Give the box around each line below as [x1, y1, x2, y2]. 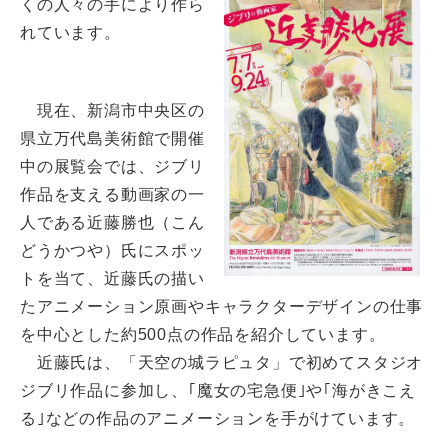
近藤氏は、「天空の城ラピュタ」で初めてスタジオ [20, 354, 424, 371]
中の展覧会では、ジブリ [20, 158, 205, 175]
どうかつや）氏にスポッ [20, 242, 205, 259]
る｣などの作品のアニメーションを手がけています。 [20, 410, 416, 427]
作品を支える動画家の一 [20, 186, 205, 203]
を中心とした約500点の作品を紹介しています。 [20, 326, 386, 343]
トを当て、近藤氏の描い [20, 270, 205, 287]
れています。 [20, 24, 121, 41]
